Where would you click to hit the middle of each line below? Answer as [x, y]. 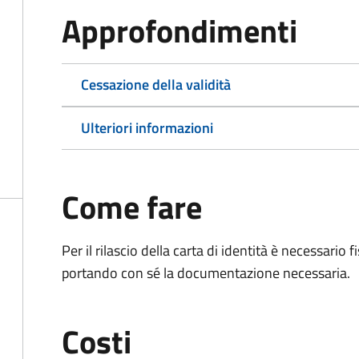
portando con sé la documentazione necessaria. [206, 273]
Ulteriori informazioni [147, 128]
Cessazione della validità [156, 85]
